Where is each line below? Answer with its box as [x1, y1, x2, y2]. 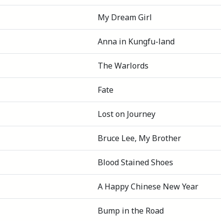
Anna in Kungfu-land [98, 36, 175, 47]
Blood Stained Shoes [98, 157, 173, 168]
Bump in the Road [98, 205, 164, 216]
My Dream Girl [98, 12, 152, 23]
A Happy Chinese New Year [98, 181, 198, 192]
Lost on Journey [98, 109, 155, 119]
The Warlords [98, 60, 148, 71]
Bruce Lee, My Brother [98, 133, 181, 144]
